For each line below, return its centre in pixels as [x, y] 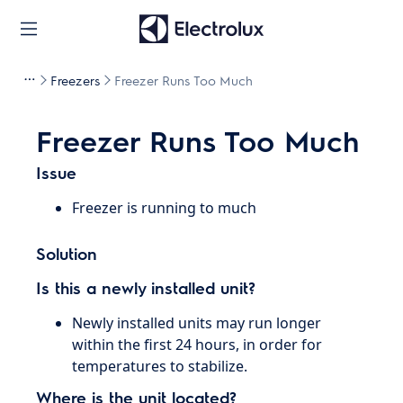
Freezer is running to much [165, 208]
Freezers [75, 80]
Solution [67, 253]
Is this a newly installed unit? [146, 287]
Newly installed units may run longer [197, 323]
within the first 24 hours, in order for [197, 345]
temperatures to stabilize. [160, 366]
